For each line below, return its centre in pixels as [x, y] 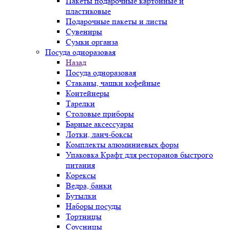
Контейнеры [88, 93]
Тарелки [80, 103]
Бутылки [81, 196]
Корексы [81, 175]
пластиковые [88, 11]
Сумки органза [92, 42]
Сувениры [84, 32]
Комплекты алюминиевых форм [122, 145]
